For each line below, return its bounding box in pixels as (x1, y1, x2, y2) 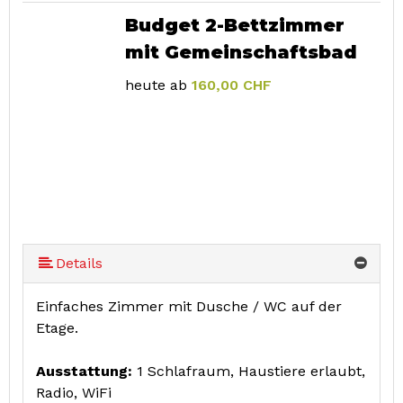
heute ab (124, 76, 187, 94)
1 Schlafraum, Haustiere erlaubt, (137, 363, 365, 381)
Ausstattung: (36, 363, 137, 381)
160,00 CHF (191, 76, 272, 94)
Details (56, 255, 103, 273)
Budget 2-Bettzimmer (124, 13, 345, 36)
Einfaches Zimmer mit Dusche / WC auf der (36, 298, 342, 316)
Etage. (36, 319, 78, 337)
